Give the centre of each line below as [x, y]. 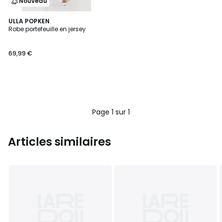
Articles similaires [59, 142]
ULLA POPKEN [29, 21]
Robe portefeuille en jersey [47, 29]
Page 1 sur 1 [111, 112]
